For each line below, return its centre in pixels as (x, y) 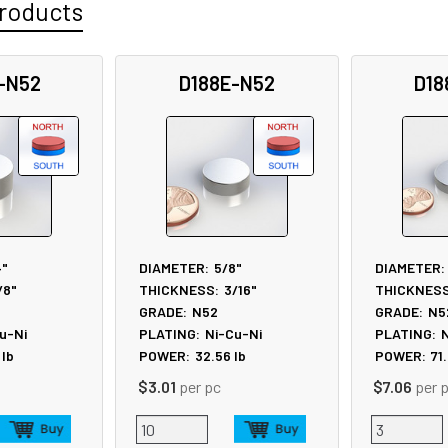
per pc (199, 387)
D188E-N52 (226, 82)
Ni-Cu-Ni (234, 333)
